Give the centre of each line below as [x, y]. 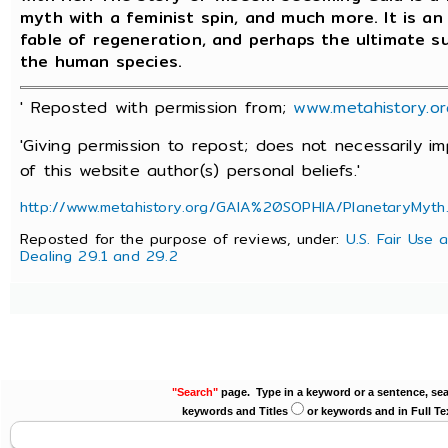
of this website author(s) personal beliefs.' [190, 170]
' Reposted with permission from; [157, 107]
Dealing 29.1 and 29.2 [99, 256]
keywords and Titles [236, 411]
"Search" [194, 392]
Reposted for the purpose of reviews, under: [183, 239]
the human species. [101, 62]
